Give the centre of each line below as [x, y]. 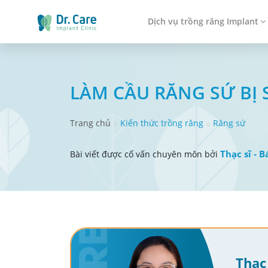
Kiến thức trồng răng [162, 123]
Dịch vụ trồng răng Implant [203, 21]
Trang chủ [90, 123]
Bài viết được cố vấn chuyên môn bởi [145, 154]
